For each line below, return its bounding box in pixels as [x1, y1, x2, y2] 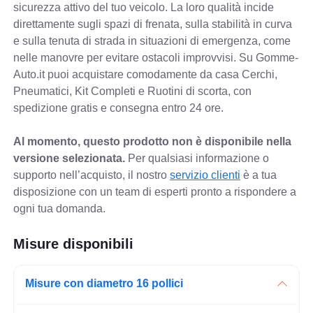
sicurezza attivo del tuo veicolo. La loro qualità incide [13, 1, 275, 14]
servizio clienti [170, 169, 241, 182]
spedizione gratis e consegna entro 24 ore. [13, 102, 224, 115]
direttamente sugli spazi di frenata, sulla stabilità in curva [13, 18, 293, 31]
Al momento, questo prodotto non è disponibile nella [13, 136, 292, 148]
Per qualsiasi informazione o [125, 152, 270, 165]
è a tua [240, 169, 277, 182]
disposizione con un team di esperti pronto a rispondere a [13, 186, 297, 198]
